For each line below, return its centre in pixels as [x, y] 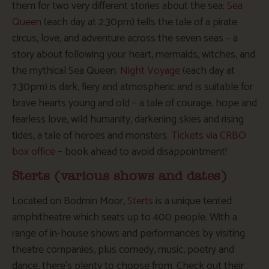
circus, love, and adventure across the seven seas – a [125, 38]
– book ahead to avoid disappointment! [141, 152]
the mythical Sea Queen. [66, 71]
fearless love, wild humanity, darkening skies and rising [128, 119]
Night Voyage [150, 71]
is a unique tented [192, 201]
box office [34, 152]
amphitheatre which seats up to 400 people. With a [125, 217]
